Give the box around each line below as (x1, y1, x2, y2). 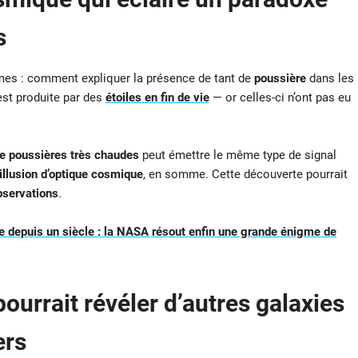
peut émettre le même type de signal (138, 148, 336, 163)
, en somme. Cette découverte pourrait (142, 167, 348, 182)
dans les (305, 71, 354, 86)
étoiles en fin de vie (105, 90, 209, 105)
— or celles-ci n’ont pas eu (209, 90, 351, 105)
